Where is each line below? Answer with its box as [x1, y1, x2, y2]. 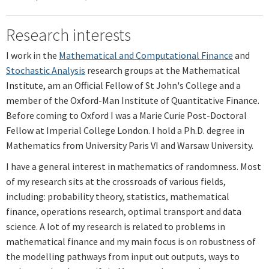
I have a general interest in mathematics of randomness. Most [6, 160, 261, 172]
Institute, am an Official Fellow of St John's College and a [6, 79, 241, 91]
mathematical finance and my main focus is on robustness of [6, 235, 256, 247]
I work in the [6, 49, 59, 61]
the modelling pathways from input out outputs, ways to [6, 250, 240, 262]
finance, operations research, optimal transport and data [6, 205, 241, 217]
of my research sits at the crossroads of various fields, [6, 175, 226, 187]
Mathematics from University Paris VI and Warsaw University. [6, 139, 253, 151]
